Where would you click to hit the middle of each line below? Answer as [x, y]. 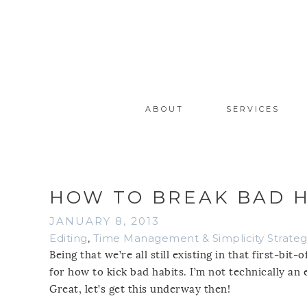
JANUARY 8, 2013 [105, 221]
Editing [69, 238]
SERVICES [253, 109]
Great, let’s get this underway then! [140, 289]
